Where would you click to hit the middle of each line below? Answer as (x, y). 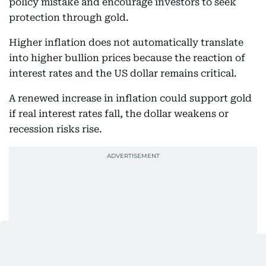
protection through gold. (69, 18)
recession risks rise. (56, 129)
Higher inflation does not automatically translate (126, 43)
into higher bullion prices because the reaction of (127, 58)
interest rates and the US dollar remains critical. (123, 74)
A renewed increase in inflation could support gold (130, 99)
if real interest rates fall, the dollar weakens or (119, 114)
